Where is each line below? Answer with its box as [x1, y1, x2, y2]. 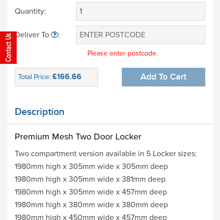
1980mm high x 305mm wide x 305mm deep [15, 161, 168, 171]
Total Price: [18, 72, 53, 81]
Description [15, 106, 64, 118]
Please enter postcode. [87, 49, 158, 57]
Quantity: [15, 6, 46, 16]
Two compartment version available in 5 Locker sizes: [15, 148, 197, 159]
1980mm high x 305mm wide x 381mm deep [15, 174, 165, 184]
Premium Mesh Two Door [15, 131, 113, 142]
